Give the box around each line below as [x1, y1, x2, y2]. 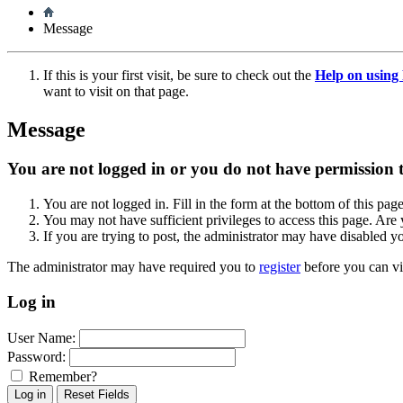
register [259, 259, 300, 275]
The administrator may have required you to [7, 259, 259, 275]
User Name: [7, 329, 76, 345]
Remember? [25, 368, 97, 384]
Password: [7, 348, 66, 364]
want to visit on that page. [43, 83, 189, 99]
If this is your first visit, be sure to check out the [43, 67, 315, 83]
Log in [7, 291, 56, 311]
